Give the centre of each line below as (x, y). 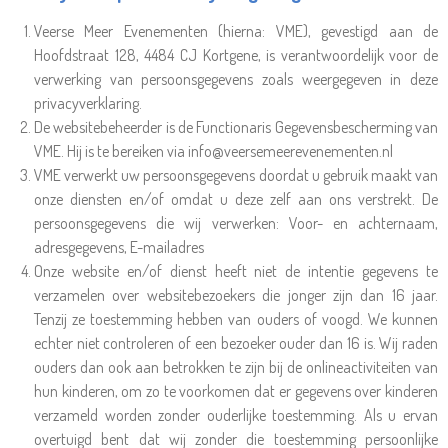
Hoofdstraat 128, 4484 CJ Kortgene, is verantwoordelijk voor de (236, 55)
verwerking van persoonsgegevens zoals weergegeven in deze (236, 79)
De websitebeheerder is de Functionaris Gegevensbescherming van (236, 127)
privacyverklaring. (88, 103)
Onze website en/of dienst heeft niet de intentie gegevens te (236, 271)
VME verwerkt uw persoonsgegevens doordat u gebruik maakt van (236, 175)
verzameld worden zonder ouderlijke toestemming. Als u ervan (236, 415)
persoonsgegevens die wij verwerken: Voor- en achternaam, (236, 223)
